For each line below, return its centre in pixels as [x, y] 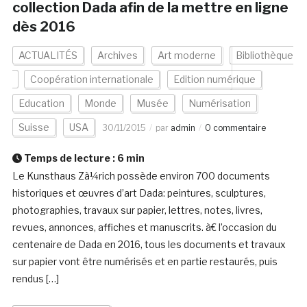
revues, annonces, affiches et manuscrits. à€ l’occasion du [144, 228]
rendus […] [35, 279]
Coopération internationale [91, 79]
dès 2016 [44, 27]
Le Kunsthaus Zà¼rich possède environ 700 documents [141, 176]
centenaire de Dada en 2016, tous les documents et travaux [149, 245]
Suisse [34, 127]
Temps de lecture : [69, 158]
